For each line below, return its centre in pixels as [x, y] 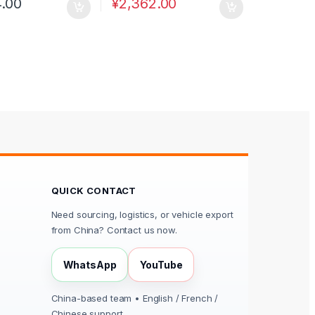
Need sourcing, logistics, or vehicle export [142, 215]
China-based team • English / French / [135, 298]
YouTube [161, 265]
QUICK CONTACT [94, 191]
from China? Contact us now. [114, 230]
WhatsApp [90, 265]
